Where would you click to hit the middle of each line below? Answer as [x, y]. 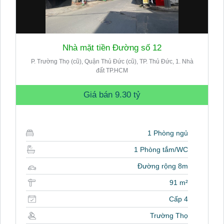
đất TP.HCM [112, 70]
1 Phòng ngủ [168, 133]
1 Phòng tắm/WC [161, 149]
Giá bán [99, 95]
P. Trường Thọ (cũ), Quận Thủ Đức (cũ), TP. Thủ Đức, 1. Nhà [112, 61]
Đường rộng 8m [163, 166]
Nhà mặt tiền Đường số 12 [112, 48]
